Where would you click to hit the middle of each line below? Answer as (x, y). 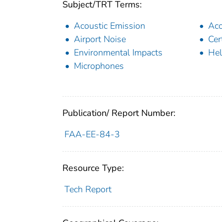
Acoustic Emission (110, 26)
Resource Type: (93, 168)
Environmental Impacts (118, 52)
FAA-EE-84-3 (92, 134)
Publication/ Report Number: (119, 113)
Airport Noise (100, 39)
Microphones (99, 66)
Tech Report (88, 189)
